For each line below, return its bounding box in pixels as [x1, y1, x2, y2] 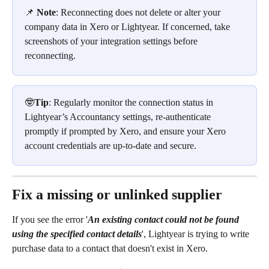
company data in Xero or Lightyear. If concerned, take [25, 21, 232, 32]
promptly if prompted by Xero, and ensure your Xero [25, 125, 228, 136]
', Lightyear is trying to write [142, 228, 252, 239]
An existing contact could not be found [88, 214, 241, 225]
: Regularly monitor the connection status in [49, 97, 216, 107]
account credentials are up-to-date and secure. [25, 140, 196, 151]
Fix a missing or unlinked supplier [12, 186, 222, 202]
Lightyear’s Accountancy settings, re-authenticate [25, 111, 213, 122]
